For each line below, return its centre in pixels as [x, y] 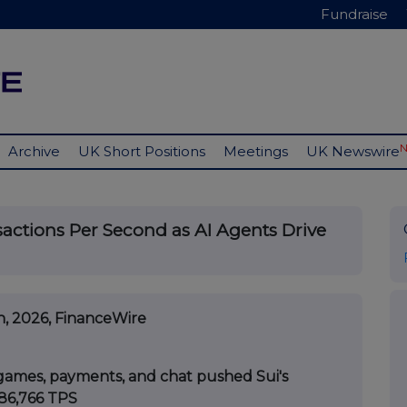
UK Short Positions [142, 152]
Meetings [256, 152]
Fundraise [354, 14]
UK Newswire [353, 152]
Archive [34, 152]
